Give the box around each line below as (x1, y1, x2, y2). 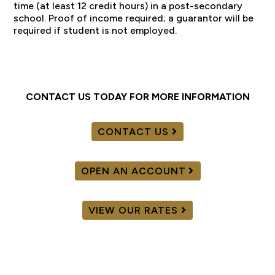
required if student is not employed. (14, 24, 177, 36)
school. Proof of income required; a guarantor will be (14, 12, 254, 24)
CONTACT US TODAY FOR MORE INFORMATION (25, 90, 250, 103)
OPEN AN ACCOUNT (80, 165, 186, 177)
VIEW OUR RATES (88, 204, 178, 216)
